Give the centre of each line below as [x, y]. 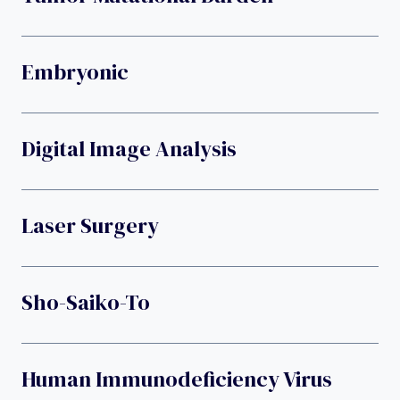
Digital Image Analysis [129, 148]
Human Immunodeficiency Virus [177, 379]
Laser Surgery [90, 225]
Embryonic [75, 71]
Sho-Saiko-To [86, 302]
